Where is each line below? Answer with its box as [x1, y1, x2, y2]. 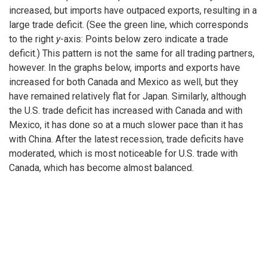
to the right [9, 33, 56, 45]
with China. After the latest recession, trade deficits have [9, 133, 244, 145]
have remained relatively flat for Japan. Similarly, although [9, 90, 246, 102]
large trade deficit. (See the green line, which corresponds [9, 18, 249, 30]
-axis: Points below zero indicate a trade [60, 33, 228, 45]
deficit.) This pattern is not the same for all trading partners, [9, 47, 254, 59]
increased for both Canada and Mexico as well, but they [9, 76, 238, 88]
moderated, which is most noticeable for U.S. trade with [9, 147, 238, 159]
